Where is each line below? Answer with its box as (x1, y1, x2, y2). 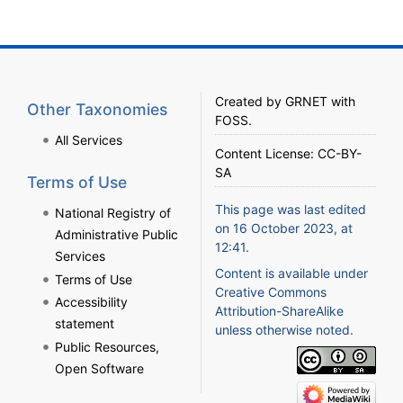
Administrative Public (54, 226, 178, 242)
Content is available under (215, 265, 368, 282)
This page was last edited (215, 201, 366, 218)
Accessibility (54, 294, 128, 310)
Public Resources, (54, 338, 159, 354)
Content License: (215, 146, 318, 162)
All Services (54, 132, 122, 148)
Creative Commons (215, 284, 327, 300)
